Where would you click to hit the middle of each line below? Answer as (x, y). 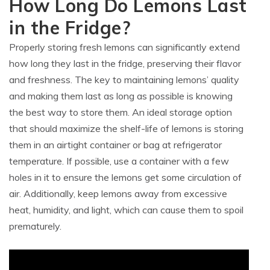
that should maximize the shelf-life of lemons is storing (126, 128)
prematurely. (35, 226)
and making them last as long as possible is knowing (121, 96)
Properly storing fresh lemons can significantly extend (124, 47)
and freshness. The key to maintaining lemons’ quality (124, 80)
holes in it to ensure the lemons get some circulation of (125, 177)
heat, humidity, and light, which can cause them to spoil (126, 210)
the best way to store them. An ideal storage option (121, 112)
